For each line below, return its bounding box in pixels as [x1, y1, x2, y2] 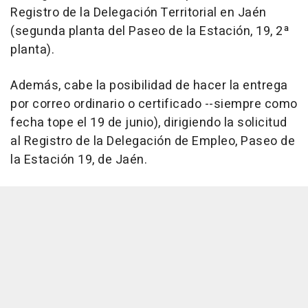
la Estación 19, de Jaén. [10, 150, 147, 169]
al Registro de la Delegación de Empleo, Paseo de [10, 131, 295, 151]
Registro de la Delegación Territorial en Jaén [10, 3, 267, 22]
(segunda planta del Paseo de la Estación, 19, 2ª [10, 21, 289, 41]
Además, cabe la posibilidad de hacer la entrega [10, 76, 288, 95]
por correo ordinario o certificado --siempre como [10, 94, 298, 113]
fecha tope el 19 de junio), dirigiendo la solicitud [10, 113, 287, 132]
